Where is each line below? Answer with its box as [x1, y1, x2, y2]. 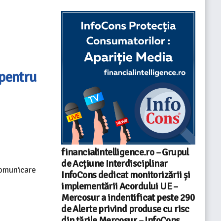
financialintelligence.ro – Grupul [61, 147, 189, 159]
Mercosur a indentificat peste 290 [61, 192, 195, 204]
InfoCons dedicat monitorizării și [61, 169, 190, 182]
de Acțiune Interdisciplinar [61, 158, 168, 170]
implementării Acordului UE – [61, 181, 178, 193]
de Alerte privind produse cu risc [61, 203, 189, 216]
